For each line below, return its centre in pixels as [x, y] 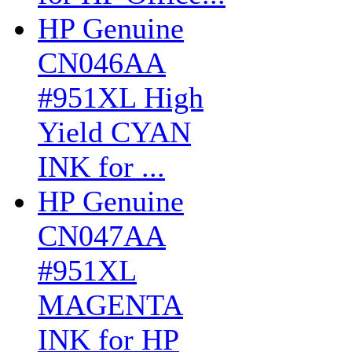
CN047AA [102, 236]
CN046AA [102, 63]
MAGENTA [110, 305]
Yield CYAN [114, 132]
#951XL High [121, 97]
